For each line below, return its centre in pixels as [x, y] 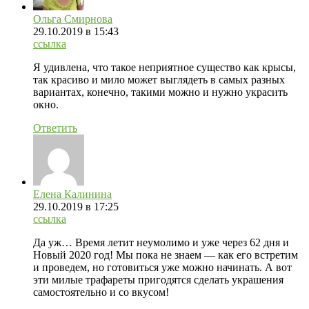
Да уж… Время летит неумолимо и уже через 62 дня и [161, 242]
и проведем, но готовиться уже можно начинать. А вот [162, 267]
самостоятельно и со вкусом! [101, 292]
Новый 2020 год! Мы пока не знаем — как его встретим [166, 255]
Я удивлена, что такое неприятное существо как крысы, [165, 67]
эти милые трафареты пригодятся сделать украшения [158, 279]
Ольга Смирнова [73, 19]
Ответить [55, 128]
